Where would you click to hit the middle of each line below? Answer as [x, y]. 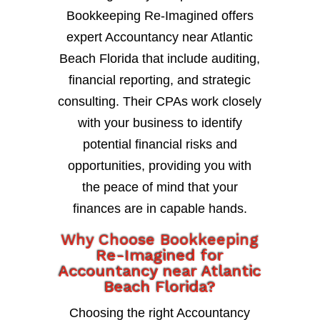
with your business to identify [160, 122]
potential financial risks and [160, 144]
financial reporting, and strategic [160, 80]
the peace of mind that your [160, 187]
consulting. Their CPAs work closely [160, 101]
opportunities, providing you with [160, 165]
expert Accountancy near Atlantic [160, 37]
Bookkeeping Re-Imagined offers [160, 15]
